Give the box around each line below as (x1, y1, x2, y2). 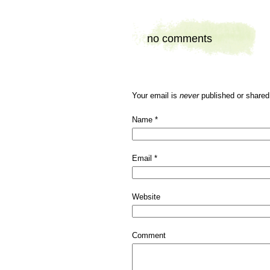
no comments (146, 32, 212, 45)
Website (131, 192, 160, 201)
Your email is (131, 90, 180, 100)
